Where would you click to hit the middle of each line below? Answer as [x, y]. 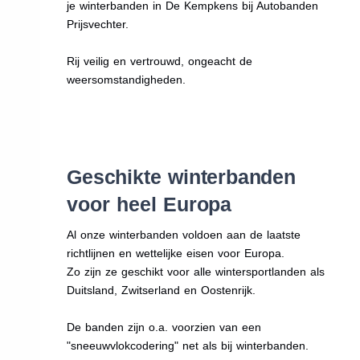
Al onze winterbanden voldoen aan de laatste [184, 234]
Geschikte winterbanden [181, 176]
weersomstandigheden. [127, 79]
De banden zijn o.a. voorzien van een [164, 327]
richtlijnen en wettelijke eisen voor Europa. [176, 253]
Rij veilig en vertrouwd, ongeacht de [160, 61]
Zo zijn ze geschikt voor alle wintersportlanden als [196, 271]
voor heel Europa [149, 204]
